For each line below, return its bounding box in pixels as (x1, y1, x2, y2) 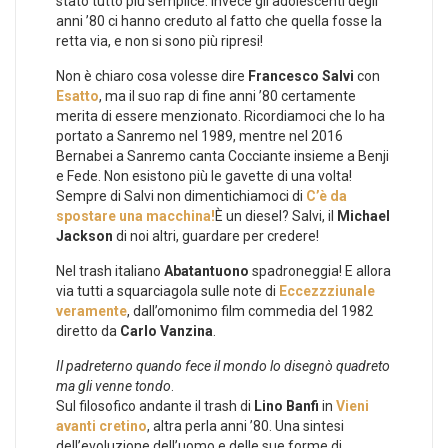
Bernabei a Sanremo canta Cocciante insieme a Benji (56, 147, 389, 164)
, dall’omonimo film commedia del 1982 (127, 302, 373, 319)
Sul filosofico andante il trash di (56, 397, 251, 414)
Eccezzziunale (279, 282, 375, 299)
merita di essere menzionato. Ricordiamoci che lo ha (56, 107, 385, 124)
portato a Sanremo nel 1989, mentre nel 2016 (56, 127, 343, 144)
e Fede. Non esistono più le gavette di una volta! (56, 167, 352, 184)
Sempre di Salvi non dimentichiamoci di (56, 187, 306, 204)
